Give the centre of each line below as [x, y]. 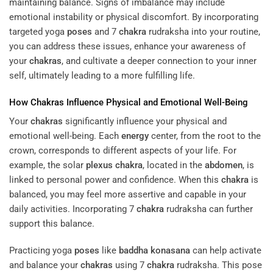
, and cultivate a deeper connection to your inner [159, 61]
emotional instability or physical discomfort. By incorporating [134, 17]
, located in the [174, 165]
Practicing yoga [42, 250]
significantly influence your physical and [145, 122]
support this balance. [52, 224]
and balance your [45, 265]
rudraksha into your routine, [203, 32]
